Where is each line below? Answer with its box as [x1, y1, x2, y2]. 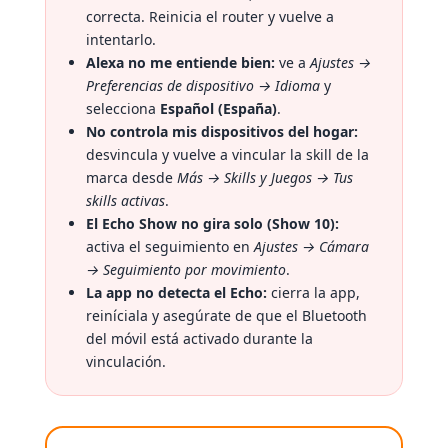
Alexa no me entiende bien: [86, 53, 275, 73]
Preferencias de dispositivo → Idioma [86, 76, 320, 96]
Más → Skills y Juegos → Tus [177, 168, 353, 188]
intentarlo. [86, 30, 156, 50]
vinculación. [86, 352, 166, 372]
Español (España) [160, 99, 277, 119]
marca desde [86, 168, 177, 188]
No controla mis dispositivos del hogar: [86, 122, 358, 142]
